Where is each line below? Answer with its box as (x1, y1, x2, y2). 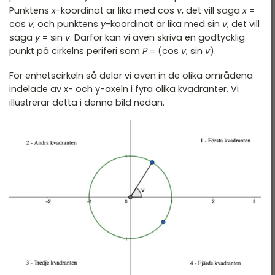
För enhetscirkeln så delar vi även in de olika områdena (9, 69, 253, 82)
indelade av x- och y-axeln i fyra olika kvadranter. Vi (9, 82, 239, 95)
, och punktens (33, 17, 101, 30)
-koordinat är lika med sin (106, 17, 222, 30)
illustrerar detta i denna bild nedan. (9, 96, 165, 109)
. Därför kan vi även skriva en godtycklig (70, 31, 245, 44)
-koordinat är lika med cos (56, 4, 177, 17)
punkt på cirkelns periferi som (9, 44, 142, 57)
